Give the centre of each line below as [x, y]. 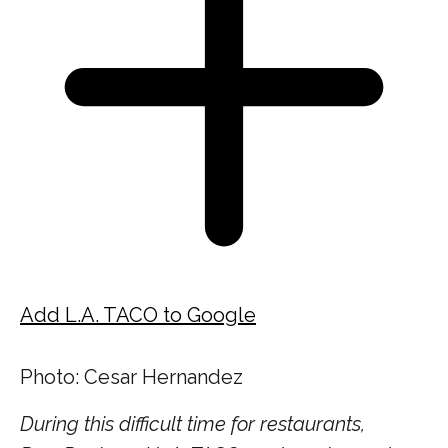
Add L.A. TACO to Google [138, 314]
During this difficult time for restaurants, [192, 423]
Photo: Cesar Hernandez [131, 376]
